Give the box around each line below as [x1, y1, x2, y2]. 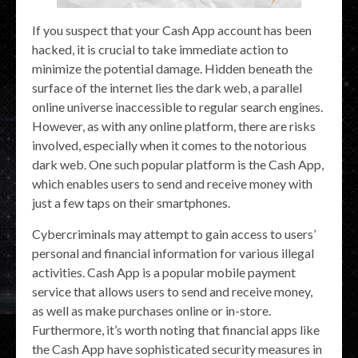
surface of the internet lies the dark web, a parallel [32, 80, 302, 96]
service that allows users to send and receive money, [32, 284, 312, 300]
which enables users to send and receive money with [32, 176, 312, 192]
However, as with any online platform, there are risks [32, 118, 316, 134]
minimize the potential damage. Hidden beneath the [32, 61, 312, 77]
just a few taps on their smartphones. [32, 195, 230, 211]
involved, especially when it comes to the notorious [32, 137, 307, 153]
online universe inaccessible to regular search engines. [32, 99, 323, 115]
